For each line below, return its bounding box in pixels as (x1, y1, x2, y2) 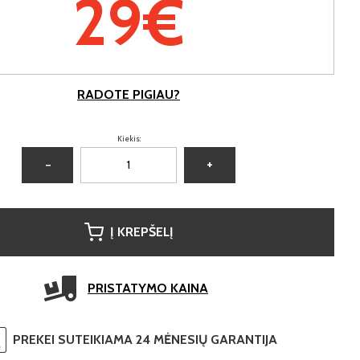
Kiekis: (117, 133, 141, 144)
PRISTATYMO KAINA (88, 280, 208, 296)
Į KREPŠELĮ (109, 223, 174, 239)
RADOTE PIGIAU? (77, 86, 180, 102)
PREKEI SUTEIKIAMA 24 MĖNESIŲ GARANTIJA (12, 331, 277, 347)
